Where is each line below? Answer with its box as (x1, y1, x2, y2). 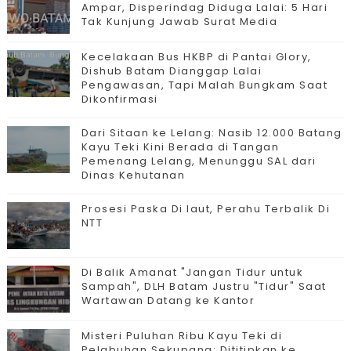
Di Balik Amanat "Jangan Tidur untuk (81, 265, 304, 280)
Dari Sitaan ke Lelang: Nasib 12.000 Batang (81, 125, 342, 140)
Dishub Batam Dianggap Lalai (81, 63, 262, 78)
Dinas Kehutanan (81, 168, 186, 183)
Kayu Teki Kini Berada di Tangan (81, 139, 280, 154)
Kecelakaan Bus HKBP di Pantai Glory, (81, 49, 312, 64)
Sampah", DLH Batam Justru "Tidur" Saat (81, 279, 327, 294)
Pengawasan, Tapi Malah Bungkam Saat (81, 78, 328, 92)
